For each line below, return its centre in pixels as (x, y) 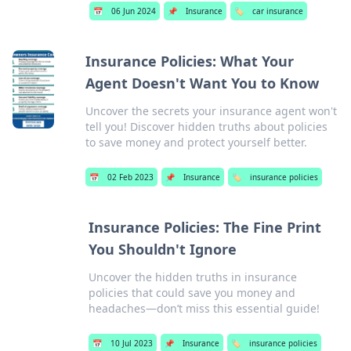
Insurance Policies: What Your (189, 61)
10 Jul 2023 (132, 343)
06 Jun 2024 (133, 11)
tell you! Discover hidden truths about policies (206, 127)
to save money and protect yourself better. (196, 142)
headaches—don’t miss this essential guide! (204, 308)
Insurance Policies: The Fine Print (205, 227)
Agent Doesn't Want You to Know (202, 83)
